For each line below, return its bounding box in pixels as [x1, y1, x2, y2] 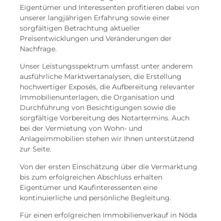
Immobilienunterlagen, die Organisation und [20, 93, 174, 102]
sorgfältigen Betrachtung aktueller [20, 23, 140, 33]
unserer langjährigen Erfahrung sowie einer [20, 13, 170, 22]
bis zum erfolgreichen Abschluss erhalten [20, 172, 162, 182]
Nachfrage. [20, 44, 57, 53]
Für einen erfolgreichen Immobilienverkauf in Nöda [20, 210, 197, 220]
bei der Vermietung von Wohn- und [20, 124, 142, 133]
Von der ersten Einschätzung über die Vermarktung [20, 162, 197, 171]
